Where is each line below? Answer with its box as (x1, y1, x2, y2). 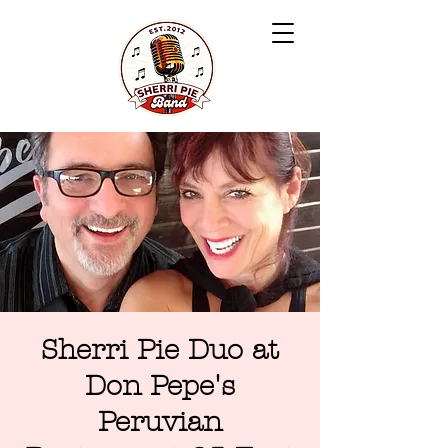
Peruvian (98, 406, 222, 438)
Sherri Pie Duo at (41, 334, 279, 366)
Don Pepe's (85, 370, 235, 402)
